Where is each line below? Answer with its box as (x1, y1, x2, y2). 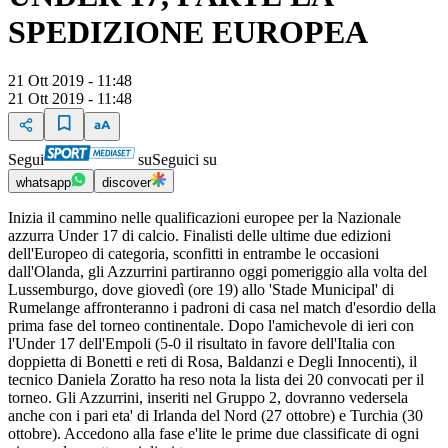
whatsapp (16, 175, 71, 191)
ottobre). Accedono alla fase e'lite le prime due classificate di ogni (8, 425, 419, 443)
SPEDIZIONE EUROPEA (8, 13, 368, 50)
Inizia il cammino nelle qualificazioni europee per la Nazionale (8, 209, 401, 227)
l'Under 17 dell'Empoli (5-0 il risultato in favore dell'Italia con (8, 335, 395, 353)
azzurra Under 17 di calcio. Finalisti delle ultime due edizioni (8, 227, 391, 245)
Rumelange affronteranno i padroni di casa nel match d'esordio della (8, 299, 436, 317)
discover (102, 175, 151, 191)
